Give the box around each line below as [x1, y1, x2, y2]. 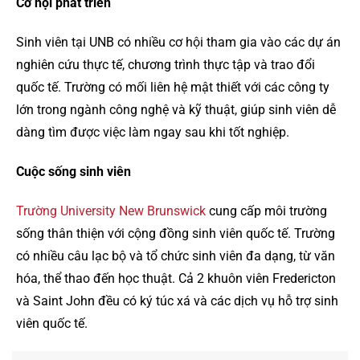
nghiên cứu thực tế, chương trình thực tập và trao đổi [16, 56, 315, 72]
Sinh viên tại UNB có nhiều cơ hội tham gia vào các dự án [16, 34, 341, 50]
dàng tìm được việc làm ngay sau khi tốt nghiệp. [16, 124, 289, 140]
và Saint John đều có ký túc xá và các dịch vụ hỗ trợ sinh [16, 292, 338, 309]
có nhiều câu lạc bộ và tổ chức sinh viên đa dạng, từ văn [16, 247, 335, 264]
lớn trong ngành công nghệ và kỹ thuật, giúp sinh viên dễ [16, 101, 336, 117]
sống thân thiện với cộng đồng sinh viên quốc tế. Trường [16, 225, 335, 241]
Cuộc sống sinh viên [16, 163, 131, 179]
